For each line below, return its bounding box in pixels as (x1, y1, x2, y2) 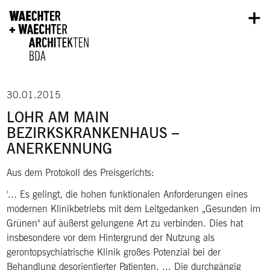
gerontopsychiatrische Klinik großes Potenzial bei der (7, 246, 221, 258)
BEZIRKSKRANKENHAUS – (7, 124, 180, 142)
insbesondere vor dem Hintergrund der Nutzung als (7, 231, 215, 243)
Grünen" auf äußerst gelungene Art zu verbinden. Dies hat (7, 217, 243, 229)
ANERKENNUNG (7, 139, 113, 157)
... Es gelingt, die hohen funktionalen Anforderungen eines (8, 188, 248, 200)
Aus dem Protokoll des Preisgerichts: (7, 166, 155, 178)
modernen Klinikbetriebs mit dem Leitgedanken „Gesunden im (7, 202, 261, 215)
